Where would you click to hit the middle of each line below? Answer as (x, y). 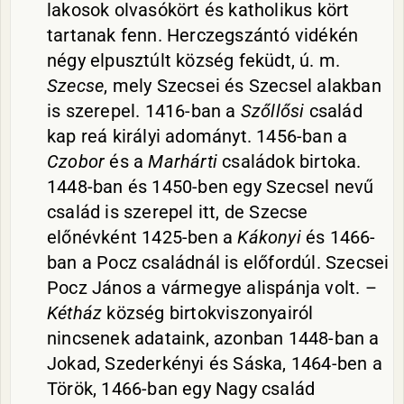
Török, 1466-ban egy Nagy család (181, 389)
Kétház (75, 313)
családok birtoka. (289, 161)
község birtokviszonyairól (208, 313)
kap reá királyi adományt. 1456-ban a (197, 136)
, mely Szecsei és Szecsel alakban (243, 86)
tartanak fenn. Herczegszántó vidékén (203, 35)
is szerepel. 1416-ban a (144, 111)
